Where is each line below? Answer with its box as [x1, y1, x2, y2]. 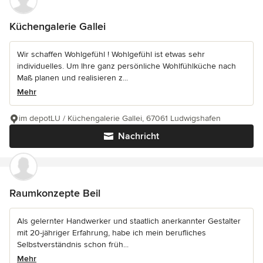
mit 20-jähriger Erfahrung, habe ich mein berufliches [17, 228, 206, 238]
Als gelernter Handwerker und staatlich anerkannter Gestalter [17, 216, 241, 226]
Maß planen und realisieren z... [17, 73, 128, 83]
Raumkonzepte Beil [9, 187, 100, 200]
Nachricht [118, 130, 159, 142]
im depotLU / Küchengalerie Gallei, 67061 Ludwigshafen [19, 113, 221, 123]
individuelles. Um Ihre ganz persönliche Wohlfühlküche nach [17, 61, 236, 71]
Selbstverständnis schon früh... [17, 240, 129, 249]
